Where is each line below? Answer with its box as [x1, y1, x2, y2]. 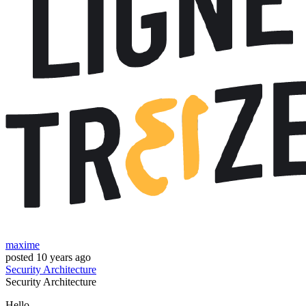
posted [5, 251, 33, 264]
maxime [5, 239, 40, 251]
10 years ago [36, 251, 91, 264]
